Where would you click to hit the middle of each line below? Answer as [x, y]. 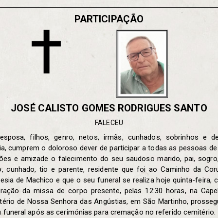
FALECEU [109, 122]
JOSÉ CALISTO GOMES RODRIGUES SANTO [109, 108]
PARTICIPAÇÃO [109, 19]
